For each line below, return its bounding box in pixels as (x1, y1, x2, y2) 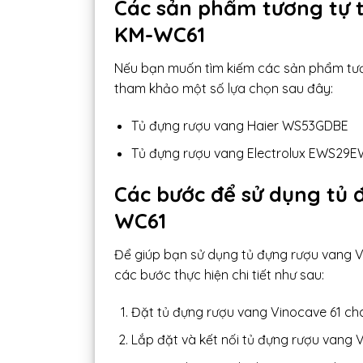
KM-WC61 (114, 20, 205, 47)
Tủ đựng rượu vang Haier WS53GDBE (130, 117, 348, 134)
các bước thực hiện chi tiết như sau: (114, 266, 324, 283)
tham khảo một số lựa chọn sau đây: (114, 79, 333, 96)
